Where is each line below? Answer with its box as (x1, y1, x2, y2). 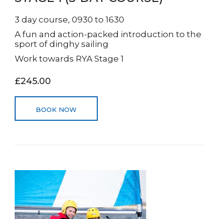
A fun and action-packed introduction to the (15, 29, 201, 39)
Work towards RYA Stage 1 (15, 54, 124, 64)
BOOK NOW (36, 106, 77, 113)
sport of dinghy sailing (15, 39, 109, 49)
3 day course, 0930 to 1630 (15, 15, 124, 24)
